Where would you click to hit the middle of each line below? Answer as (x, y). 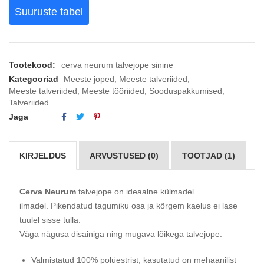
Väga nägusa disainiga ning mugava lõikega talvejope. (122, 234)
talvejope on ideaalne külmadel (135, 192)
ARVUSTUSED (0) (124, 156)
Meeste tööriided (113, 91)
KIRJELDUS (43, 156)
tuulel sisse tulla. (50, 220)
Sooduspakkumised (186, 91)
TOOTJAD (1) (209, 156)
